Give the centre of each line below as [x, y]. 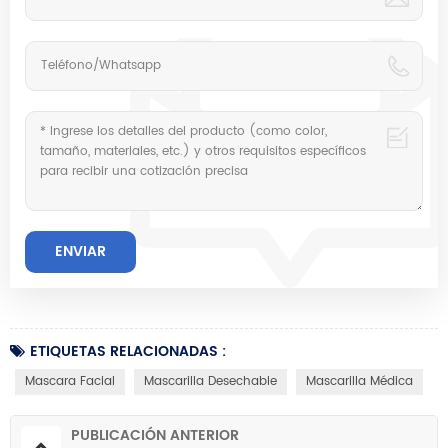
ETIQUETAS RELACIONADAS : [128, 352]
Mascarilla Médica [359, 382]
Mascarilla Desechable [210, 382]
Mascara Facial [70, 382]
